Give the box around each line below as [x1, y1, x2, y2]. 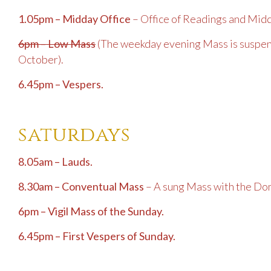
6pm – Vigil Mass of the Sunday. [18, 204, 164, 218]
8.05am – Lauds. [18, 155, 93, 169]
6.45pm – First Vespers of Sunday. [18, 229, 175, 243]
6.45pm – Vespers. [18, 77, 103, 91]
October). [18, 53, 64, 67]
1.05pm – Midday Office [18, 12, 132, 26]
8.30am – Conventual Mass [18, 180, 144, 194]
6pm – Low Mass [18, 37, 96, 51]
